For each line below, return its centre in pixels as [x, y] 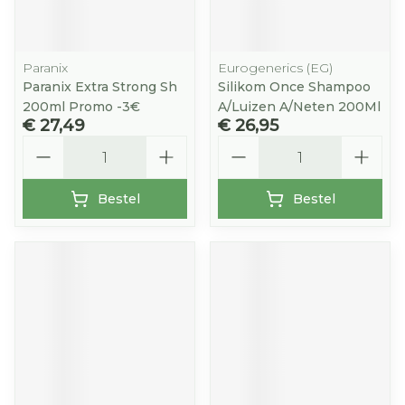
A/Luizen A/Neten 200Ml [299, 107]
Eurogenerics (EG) [275, 68]
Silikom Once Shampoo [294, 87]
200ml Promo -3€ [81, 107]
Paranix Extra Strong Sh [100, 87]
